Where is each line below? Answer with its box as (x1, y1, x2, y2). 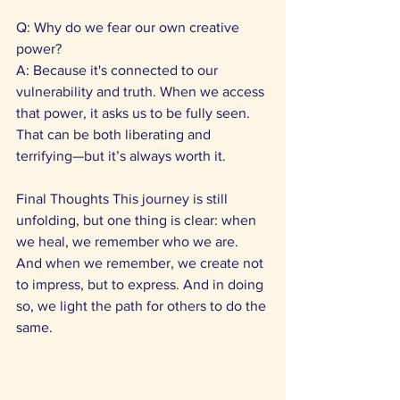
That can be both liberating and (16, 127, 214, 142)
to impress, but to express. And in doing (16, 277, 267, 292)
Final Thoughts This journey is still (16, 191, 231, 206)
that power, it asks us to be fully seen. (16, 105, 254, 121)
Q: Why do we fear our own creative (16, 20, 243, 35)
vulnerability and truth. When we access (16, 84, 268, 99)
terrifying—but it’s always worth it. (16, 148, 226, 163)
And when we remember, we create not (16, 255, 267, 271)
